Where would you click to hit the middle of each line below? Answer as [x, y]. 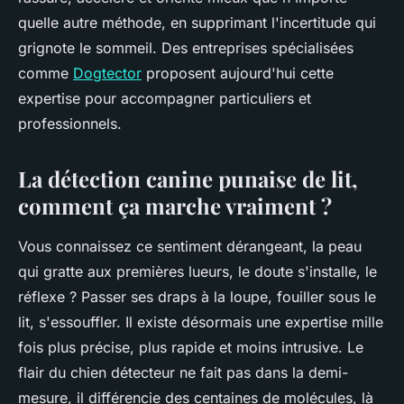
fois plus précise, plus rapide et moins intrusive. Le [191, 348]
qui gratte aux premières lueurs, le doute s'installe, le [197, 272]
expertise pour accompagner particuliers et [165, 99]
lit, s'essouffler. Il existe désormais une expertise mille [201, 322]
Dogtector [107, 73]
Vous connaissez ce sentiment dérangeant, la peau [190, 247]
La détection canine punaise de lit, [188, 179]
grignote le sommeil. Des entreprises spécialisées [186, 48]
